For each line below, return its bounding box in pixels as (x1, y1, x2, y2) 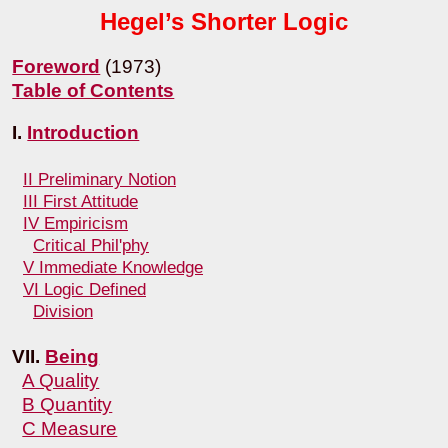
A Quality (22, 370, 100, 392)
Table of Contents (12, 79, 175, 101)
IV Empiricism (23, 213, 128, 234)
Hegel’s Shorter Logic (100, 8, 348, 35)
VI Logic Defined (23, 279, 146, 300)
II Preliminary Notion (23, 169, 176, 190)
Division (33, 301, 93, 322)
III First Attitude (23, 191, 138, 212)
